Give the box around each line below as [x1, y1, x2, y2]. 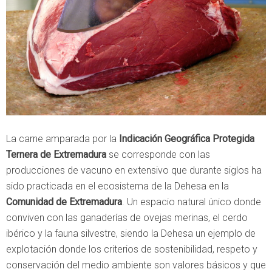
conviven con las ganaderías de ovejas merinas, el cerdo [6, 212, 248, 224]
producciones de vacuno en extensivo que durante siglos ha [6, 165, 262, 177]
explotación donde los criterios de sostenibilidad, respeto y [6, 243, 257, 256]
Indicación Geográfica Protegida [119, 133, 254, 145]
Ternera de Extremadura [6, 149, 106, 161]
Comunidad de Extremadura [6, 196, 122, 208]
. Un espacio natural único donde [122, 196, 261, 208]
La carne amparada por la [6, 133, 119, 145]
